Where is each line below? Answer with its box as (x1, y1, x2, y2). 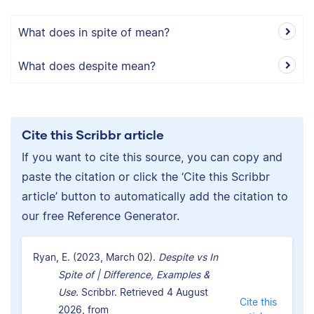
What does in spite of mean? (18, 25, 170, 39)
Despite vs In (158, 250, 218, 263)
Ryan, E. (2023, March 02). (33, 250, 158, 263)
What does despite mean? (18, 58, 156, 73)
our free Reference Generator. (22, 208, 179, 223)
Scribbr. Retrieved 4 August (78, 285, 208, 298)
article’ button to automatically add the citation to (22, 189, 288, 203)
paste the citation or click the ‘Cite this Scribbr (22, 169, 270, 184)
